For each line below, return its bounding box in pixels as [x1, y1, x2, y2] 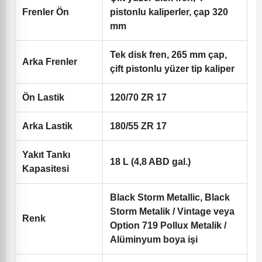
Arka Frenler [22, 57, 77, 67]
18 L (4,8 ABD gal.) [110, 157, 191, 167]
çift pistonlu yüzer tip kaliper [110, 64, 235, 74]
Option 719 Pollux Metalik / [110, 220, 226, 231]
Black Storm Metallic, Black [110, 192, 230, 203]
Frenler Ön [22, 7, 69, 18]
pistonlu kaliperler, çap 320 [110, 7, 228, 18]
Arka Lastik [22, 121, 73, 132]
